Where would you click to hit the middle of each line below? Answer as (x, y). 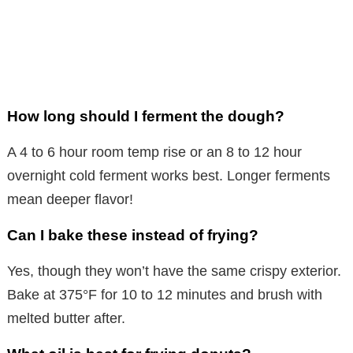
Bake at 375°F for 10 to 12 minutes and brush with (165, 294)
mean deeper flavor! (70, 199)
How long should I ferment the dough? (146, 116)
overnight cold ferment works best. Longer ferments (169, 175)
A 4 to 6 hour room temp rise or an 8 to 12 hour (154, 152)
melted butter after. (66, 318)
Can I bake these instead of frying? (133, 235)
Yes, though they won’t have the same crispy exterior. (174, 271)
